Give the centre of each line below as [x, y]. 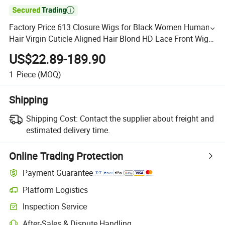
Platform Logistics [55, 190]
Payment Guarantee [58, 173]
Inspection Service [55, 207]
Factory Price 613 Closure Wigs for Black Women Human [110, 27]
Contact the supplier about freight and [147, 118]
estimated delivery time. [68, 130]
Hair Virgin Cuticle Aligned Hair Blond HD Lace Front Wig [109, 39]
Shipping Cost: [52, 118]
